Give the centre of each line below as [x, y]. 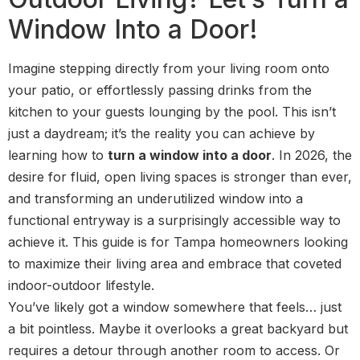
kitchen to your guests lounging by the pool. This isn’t [172, 112]
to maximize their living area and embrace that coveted [175, 264]
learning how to [58, 155]
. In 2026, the [312, 155]
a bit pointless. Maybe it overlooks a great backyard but [178, 329]
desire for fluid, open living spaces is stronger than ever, [180, 177]
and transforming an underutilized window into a [155, 199]
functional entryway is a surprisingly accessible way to [174, 221]
